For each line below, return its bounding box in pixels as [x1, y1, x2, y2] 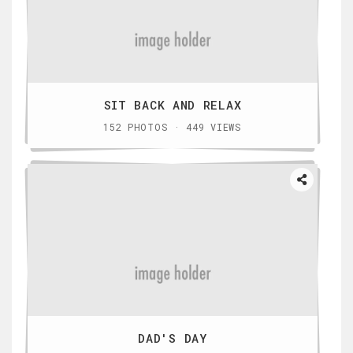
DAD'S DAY [138, 330, 207, 347]
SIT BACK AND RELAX [103, 97, 242, 113]
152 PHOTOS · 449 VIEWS [103, 121, 242, 134]
